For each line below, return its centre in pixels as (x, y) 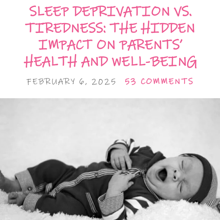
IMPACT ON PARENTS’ (110, 45)
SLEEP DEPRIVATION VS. (110, 12)
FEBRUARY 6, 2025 (71, 82)
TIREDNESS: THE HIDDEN (110, 28)
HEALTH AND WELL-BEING (110, 62)
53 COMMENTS (159, 82)
